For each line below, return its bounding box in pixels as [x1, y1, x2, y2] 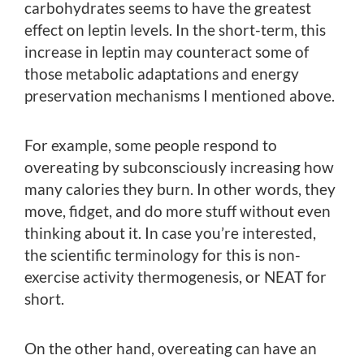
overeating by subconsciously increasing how [24, 158, 334, 177]
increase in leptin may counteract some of [24, 42, 309, 62]
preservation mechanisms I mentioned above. [24, 86, 335, 106]
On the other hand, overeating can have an [24, 339, 317, 358]
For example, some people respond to [24, 136, 277, 155]
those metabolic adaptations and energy [24, 64, 299, 84]
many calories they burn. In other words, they [24, 180, 336, 199]
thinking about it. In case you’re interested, [24, 223, 316, 243]
